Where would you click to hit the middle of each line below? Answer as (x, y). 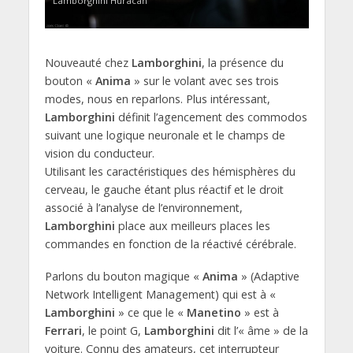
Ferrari (63, 330)
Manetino (214, 312)
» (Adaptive (268, 276)
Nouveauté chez (88, 62)
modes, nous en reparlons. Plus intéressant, (157, 98)
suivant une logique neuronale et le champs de (165, 135)
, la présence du (242, 62)
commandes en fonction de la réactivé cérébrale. (170, 243)
